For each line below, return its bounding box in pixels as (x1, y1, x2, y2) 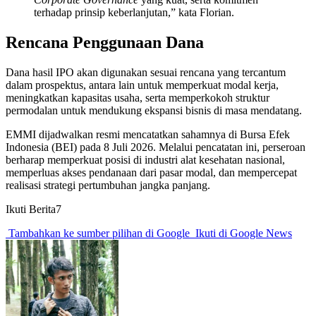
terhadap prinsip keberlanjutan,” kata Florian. (34, 6, 234, 19)
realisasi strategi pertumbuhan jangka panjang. (6, 179, 210, 192)
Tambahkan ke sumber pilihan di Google (6, 227, 193, 240)
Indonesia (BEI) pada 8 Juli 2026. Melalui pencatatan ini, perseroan (6, 141, 305, 154)
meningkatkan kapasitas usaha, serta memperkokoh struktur (6, 92, 269, 104)
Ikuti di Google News (193, 227, 292, 240)
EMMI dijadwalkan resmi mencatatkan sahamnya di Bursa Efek (6, 128, 290, 141)
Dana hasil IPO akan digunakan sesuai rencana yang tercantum (6, 66, 286, 79)
